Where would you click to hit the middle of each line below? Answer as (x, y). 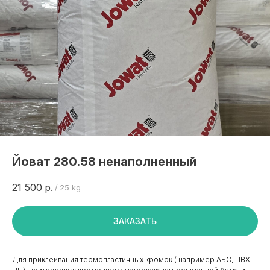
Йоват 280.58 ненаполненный (104, 162)
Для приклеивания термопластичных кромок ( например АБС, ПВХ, (132, 260)
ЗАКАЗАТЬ (135, 221)
